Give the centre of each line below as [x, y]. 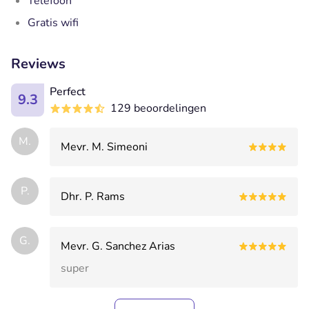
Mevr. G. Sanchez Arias [118, 246]
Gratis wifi [53, 22]
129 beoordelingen [158, 108]
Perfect [68, 91]
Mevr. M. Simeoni [104, 147]
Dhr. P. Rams [93, 196]
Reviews [38, 63]
